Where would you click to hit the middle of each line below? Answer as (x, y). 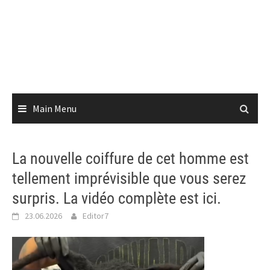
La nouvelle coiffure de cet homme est (130, 159)
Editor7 (96, 216)
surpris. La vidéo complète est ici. (117, 198)
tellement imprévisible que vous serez (129, 178)
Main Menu (55, 108)
